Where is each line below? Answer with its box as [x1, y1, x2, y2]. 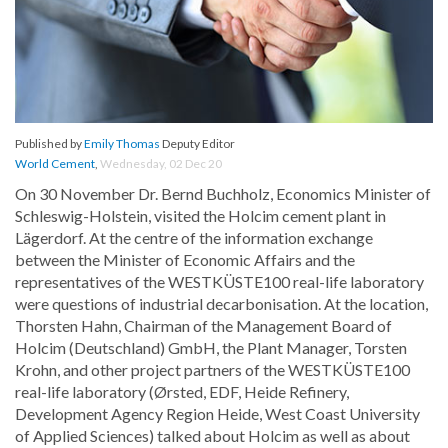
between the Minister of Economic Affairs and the [15, 250, 355, 270]
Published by [15, 136, 84, 152]
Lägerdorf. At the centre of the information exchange [15, 228, 373, 248]
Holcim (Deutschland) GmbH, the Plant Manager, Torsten [15, 338, 407, 358]
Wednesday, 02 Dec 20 [100, 156, 222, 172]
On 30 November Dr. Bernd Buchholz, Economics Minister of [15, 184, 431, 204]
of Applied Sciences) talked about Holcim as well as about [15, 426, 410, 446]
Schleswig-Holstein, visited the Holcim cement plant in [15, 206, 386, 226]
